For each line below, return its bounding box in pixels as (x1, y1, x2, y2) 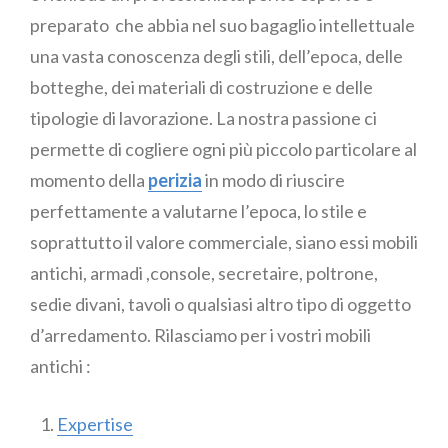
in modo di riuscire (205, 169, 345, 192)
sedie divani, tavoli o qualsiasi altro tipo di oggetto (30, 293, 411, 316)
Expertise (57, 413, 133, 436)
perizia (148, 169, 202, 192)
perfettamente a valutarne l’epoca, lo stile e (30, 200, 367, 223)
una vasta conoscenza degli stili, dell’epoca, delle (30, 45, 403, 68)
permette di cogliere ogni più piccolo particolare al (30, 138, 417, 161)
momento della (30, 169, 148, 192)
